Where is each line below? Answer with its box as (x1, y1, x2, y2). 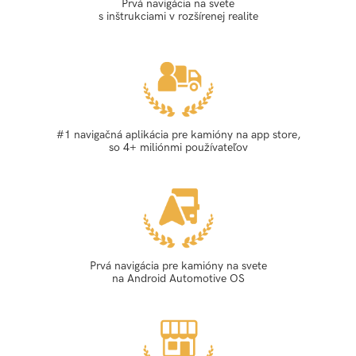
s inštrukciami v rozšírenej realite (98, 10, 258, 24)
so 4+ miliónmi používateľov (108, 141, 248, 155)
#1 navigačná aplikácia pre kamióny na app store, (56, 128, 300, 142)
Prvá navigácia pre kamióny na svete (89, 259, 267, 273)
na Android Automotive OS (111, 272, 245, 286)
